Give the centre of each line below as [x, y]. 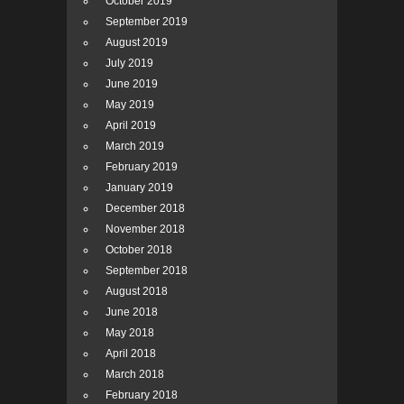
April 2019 [131, 126]
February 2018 [142, 395]
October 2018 [139, 250]
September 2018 [147, 271]
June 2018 [132, 312]
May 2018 [130, 333]
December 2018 [145, 209]
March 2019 [135, 147]
